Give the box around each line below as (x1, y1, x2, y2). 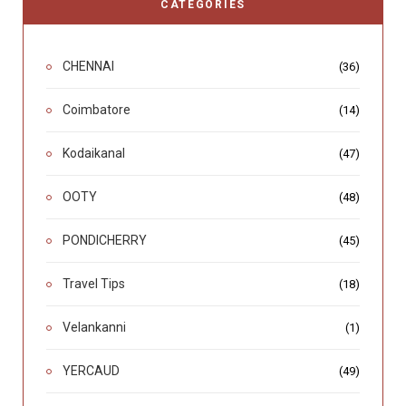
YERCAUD (63, 363, 120, 379)
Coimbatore (63, 102, 130, 118)
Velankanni (63, 320, 126, 335)
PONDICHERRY (63, 233, 147, 248)
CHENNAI (63, 59, 114, 74)
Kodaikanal (63, 146, 125, 161)
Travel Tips (63, 276, 125, 292)
